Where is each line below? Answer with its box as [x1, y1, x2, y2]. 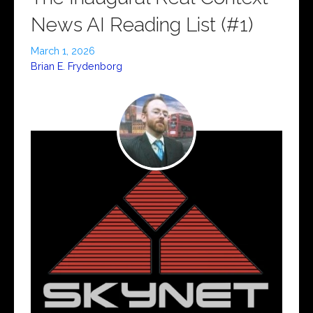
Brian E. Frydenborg [31, 60, 122, 73]
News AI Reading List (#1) [31, 13, 253, 37]
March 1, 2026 [31, 45, 95, 57]
